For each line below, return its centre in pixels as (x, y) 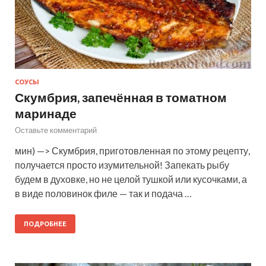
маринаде (46, 113)
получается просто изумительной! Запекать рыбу (122, 165)
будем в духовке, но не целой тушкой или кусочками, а (131, 179)
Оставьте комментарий (56, 130)
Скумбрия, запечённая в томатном (121, 97)
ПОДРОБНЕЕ (45, 224)
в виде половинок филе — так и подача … (103, 194)
